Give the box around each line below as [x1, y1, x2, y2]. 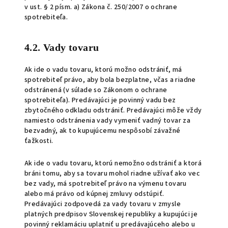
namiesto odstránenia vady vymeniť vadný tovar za [24, 116, 191, 126]
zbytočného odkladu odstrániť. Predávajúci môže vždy [24, 105, 202, 116]
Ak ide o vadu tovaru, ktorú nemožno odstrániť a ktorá [24, 158, 202, 168]
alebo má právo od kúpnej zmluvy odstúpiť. [24, 189, 164, 199]
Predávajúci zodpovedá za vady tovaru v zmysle [24, 199, 181, 209]
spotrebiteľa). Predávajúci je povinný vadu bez [24, 95, 176, 105]
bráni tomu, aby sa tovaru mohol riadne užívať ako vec [24, 168, 201, 179]
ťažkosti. [24, 136, 53, 146]
